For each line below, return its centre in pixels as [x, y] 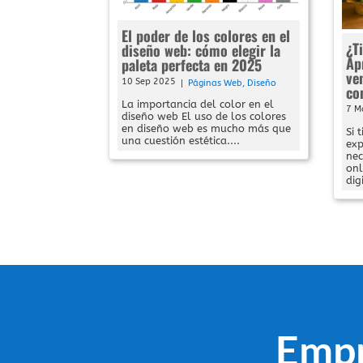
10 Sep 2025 [149, 82]
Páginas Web [216, 83]
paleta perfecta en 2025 [192, 65]
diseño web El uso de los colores [204, 117]
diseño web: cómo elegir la [201, 51]
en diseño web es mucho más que [207, 129]
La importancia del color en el [198, 105]
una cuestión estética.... [181, 141]
